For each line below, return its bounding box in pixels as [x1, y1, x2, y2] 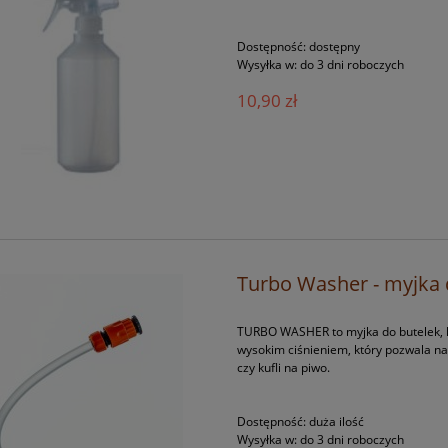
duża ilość [309, 413, 365, 431]
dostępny [309, 38, 361, 56]
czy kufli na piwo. [237, 359, 331, 377]
